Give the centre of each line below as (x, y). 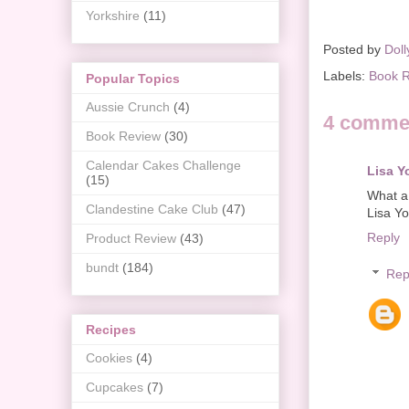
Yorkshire (113, 16)
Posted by (354, 50)
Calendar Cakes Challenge (163, 165)
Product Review (131, 238)
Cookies (109, 358)
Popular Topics (133, 78)
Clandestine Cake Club (152, 209)
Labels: (346, 76)
